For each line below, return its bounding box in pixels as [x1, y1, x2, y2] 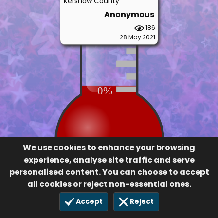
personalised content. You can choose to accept [9, 166, 209, 178]
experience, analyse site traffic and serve [23, 154, 195, 165]
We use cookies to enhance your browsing [23, 142, 195, 153]
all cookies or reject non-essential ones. [27, 178, 191, 190]
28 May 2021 [100, 17, 135, 25]
